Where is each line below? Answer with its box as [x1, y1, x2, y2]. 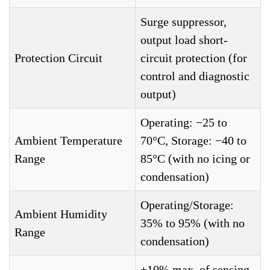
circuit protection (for [140, 51, 247, 64]
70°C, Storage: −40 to [140, 134, 246, 147]
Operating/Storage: [140, 198, 234, 212]
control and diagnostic [140, 69, 250, 83]
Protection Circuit [14, 51, 102, 64]
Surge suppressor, [140, 15, 227, 28]
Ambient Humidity [14, 207, 107, 221]
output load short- [140, 33, 228, 46]
